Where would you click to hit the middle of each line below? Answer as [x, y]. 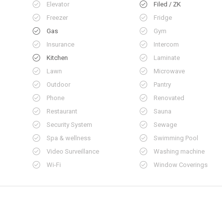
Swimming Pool [176, 138]
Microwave [169, 71]
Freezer [57, 18]
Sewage [166, 125]
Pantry [163, 84]
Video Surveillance [73, 151]
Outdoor [58, 84]
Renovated [169, 98]
